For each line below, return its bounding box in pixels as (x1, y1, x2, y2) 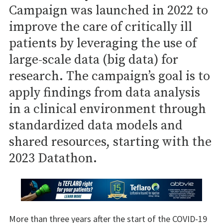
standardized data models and (9, 117, 183, 134)
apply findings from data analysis (9, 84, 200, 101)
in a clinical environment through (9, 101, 206, 117)
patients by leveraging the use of (9, 35, 197, 52)
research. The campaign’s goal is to (9, 68, 210, 85)
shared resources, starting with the (9, 133, 212, 150)
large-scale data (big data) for (9, 51, 178, 68)
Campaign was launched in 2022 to (9, 2, 208, 19)
